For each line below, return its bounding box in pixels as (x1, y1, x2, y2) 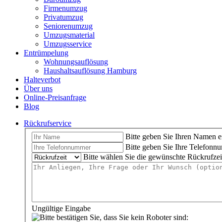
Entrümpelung (24, 49, 68, 57)
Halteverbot (24, 75, 60, 84)
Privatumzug (44, 13, 83, 21)
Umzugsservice (44, 40, 92, 48)
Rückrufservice (24, 119, 71, 127)
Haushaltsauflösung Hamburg (44, 66, 137, 75)
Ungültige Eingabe (32, 204, 91, 213)
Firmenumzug (44, 4, 87, 12)
